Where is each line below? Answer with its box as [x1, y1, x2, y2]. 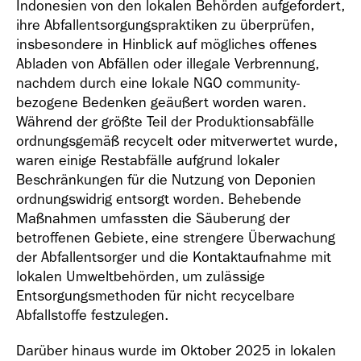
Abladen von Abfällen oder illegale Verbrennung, [16, 56, 318, 73]
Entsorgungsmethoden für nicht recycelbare [16, 288, 295, 305]
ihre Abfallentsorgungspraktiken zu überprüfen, [16, 17, 313, 34]
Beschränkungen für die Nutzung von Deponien [16, 172, 316, 189]
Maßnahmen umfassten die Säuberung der [16, 210, 290, 227]
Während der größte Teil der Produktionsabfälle [16, 114, 314, 131]
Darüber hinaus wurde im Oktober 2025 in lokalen [16, 342, 336, 359]
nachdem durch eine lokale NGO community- [16, 75, 300, 92]
